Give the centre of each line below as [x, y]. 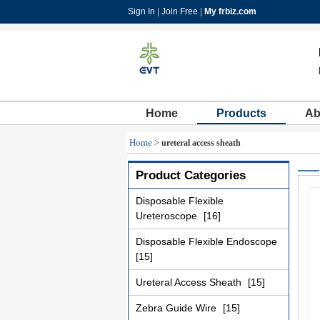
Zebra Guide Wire [177, 308]
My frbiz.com [230, 11]
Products [241, 113]
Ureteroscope [168, 216]
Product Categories [191, 175]
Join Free [180, 11]
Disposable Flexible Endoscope [206, 241]
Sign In [141, 11]
